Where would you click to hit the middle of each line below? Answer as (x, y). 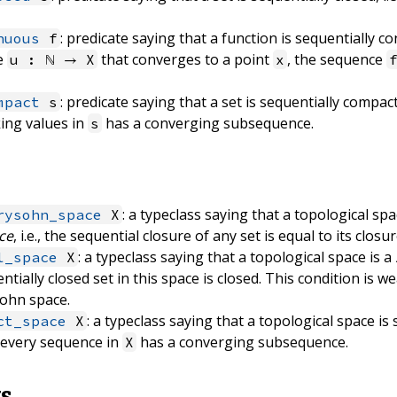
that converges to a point (186, 59)
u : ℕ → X (53, 59)
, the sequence (337, 59)
